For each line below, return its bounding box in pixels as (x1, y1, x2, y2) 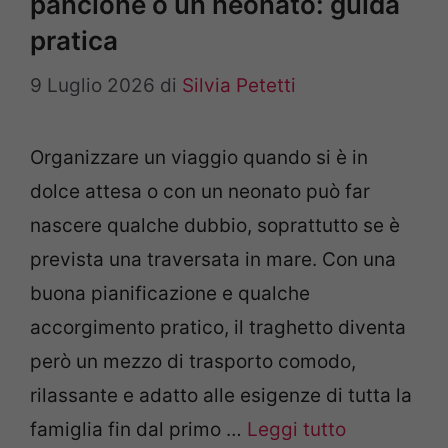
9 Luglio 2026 (30, 73, 155, 97)
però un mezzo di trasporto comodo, (30, 349, 356, 373)
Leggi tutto (247, 417, 346, 441)
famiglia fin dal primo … (30, 417, 247, 441)
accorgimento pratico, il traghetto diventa (30, 315, 406, 339)
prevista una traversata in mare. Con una (30, 247, 396, 271)
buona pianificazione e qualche (30, 281, 310, 305)
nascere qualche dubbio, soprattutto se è (30, 213, 400, 237)
